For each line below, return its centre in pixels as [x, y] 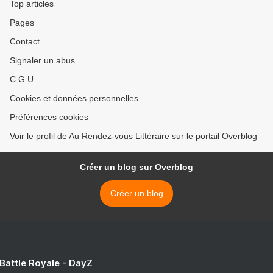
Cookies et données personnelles [74, 98]
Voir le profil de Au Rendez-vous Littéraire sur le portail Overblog [133, 136]
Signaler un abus [42, 61]
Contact [25, 42]
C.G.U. [23, 80]
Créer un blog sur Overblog [136, 167]
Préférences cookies [49, 117]
